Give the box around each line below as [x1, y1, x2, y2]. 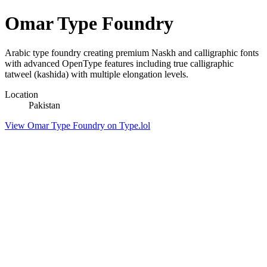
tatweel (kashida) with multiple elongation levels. [5, 69, 188, 79]
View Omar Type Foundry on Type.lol [5, 120, 150, 131]
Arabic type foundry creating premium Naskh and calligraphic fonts [5, 47, 259, 58]
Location [5, 89, 38, 100]
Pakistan [29, 100, 60, 110]
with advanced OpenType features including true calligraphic [5, 58, 234, 69]
